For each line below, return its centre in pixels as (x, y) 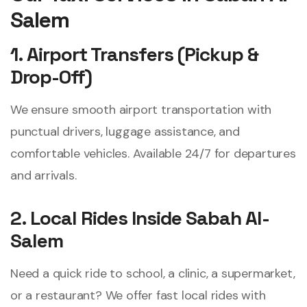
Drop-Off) (51, 77)
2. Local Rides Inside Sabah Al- (140, 218)
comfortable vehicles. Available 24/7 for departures (153, 154)
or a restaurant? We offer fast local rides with (138, 296)
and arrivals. (44, 176)
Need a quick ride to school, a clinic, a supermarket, (153, 274)
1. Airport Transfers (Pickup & (134, 54)
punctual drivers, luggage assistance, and (125, 132)
